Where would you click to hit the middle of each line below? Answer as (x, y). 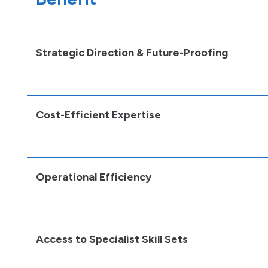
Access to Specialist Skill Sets (112, 239)
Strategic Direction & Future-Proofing (132, 53)
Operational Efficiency (94, 177)
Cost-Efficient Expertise (98, 115)
